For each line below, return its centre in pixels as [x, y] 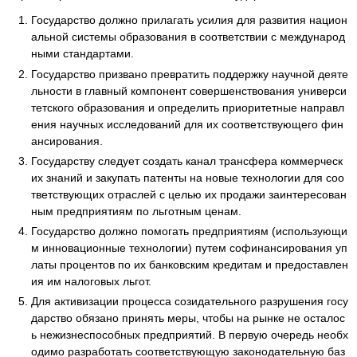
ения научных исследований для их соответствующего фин [187, 124]
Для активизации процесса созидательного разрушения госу [190, 302]
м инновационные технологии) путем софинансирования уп [189, 248]
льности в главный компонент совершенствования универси [189, 90]
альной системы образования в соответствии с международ [188, 37]
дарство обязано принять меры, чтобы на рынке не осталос [188, 318]
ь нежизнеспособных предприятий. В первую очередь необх [190, 335]
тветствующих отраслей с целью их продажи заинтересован [189, 194]
